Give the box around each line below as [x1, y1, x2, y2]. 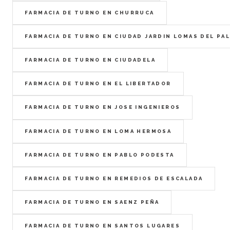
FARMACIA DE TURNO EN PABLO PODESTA [25, 151, 175, 158]
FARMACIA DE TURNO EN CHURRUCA [25, 9, 155, 15]
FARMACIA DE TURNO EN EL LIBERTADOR [25, 81, 171, 87]
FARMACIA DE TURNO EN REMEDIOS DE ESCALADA [25, 175, 203, 181]
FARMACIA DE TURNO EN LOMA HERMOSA [25, 128, 172, 134]
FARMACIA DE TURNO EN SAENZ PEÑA [25, 199, 160, 205]
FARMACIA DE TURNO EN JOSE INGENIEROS [25, 104, 181, 110]
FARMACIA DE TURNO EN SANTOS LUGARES [25, 223, 181, 229]
